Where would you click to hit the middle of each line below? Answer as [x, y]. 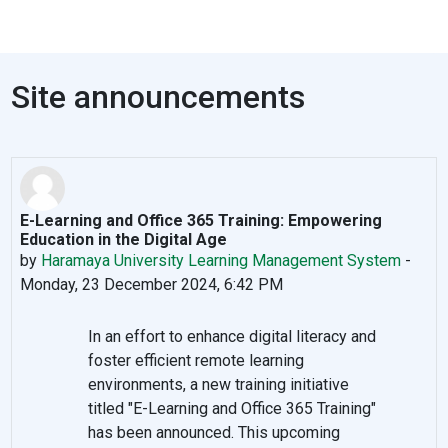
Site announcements [158, 96]
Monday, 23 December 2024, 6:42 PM [152, 284]
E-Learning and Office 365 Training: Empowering [201, 220]
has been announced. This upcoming [214, 432]
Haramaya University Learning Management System [221, 260]
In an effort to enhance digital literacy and [232, 336]
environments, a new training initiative [219, 384]
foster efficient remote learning [196, 360]
